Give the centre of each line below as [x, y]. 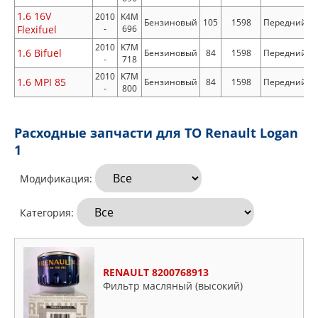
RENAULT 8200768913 [156, 272]
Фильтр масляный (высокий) [173, 285]
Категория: [45, 213]
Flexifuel [37, 29]
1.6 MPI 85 [42, 82]
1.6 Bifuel [39, 53]
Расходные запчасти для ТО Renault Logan [156, 133]
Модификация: [55, 179]
